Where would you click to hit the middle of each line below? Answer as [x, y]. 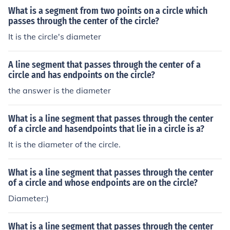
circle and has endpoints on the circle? [82, 75]
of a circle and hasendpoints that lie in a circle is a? [106, 129]
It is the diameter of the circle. [64, 144]
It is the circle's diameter [55, 36]
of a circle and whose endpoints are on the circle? [103, 183]
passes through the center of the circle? [84, 21]
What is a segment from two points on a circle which [108, 11]
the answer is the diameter [60, 90]
